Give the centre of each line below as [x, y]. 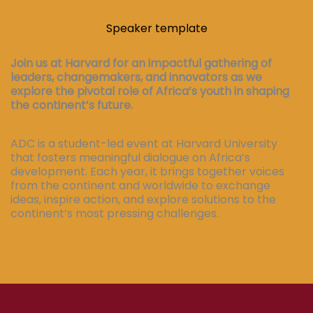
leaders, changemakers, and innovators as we [136, 78]
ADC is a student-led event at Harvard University [144, 144]
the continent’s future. [72, 105]
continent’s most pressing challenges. [115, 214]
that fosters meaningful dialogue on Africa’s [130, 158]
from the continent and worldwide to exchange [140, 186]
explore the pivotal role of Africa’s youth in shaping [150, 92]
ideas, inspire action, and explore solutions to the [143, 200]
